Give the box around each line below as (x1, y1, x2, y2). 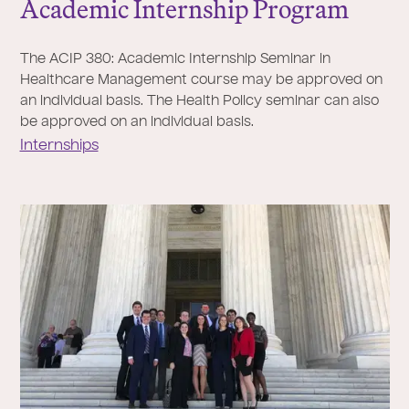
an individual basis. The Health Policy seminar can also (19, 95, 379, 109)
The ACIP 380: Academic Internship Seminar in (19, 53, 330, 67)
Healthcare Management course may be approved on (19, 74, 383, 88)
